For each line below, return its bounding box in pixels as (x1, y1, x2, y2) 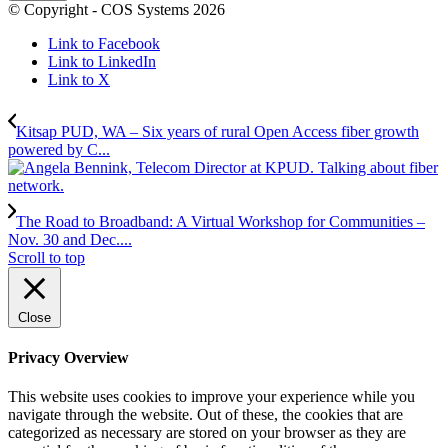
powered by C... (8, 140, 110, 158)
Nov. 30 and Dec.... (8, 230, 132, 248)
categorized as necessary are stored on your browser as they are (8, 424, 406, 442)
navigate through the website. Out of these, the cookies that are (8, 406, 403, 424)
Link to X (48, 70, 110, 88)
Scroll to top (8, 248, 85, 266)
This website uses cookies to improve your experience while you (8, 388, 415, 406)
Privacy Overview (8, 349, 129, 367)
